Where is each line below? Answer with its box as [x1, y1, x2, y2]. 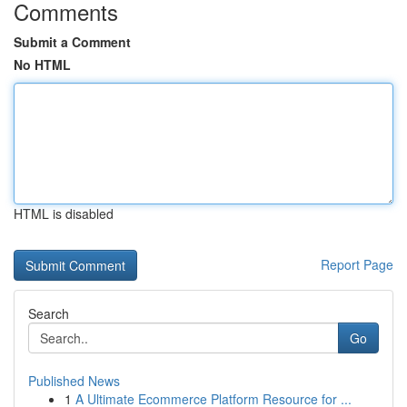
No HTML [14, 55, 71, 74]
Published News [28, 372, 120, 390]
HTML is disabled [14, 204, 114, 223]
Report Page [321, 255, 393, 273]
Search [28, 304, 69, 323]
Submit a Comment [14, 33, 131, 51]
